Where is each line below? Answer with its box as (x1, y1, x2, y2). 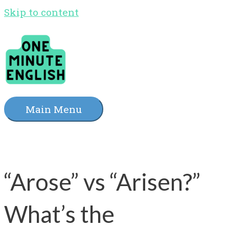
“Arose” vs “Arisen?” (4, 167, 200, 196)
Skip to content (4, 6, 79, 18)
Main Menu (26, 103, 82, 116)
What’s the (4, 199, 114, 228)
